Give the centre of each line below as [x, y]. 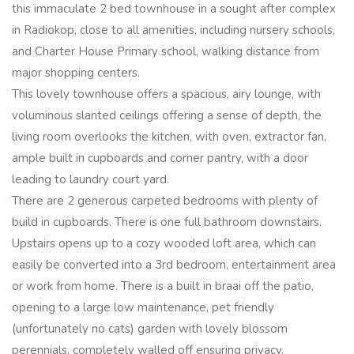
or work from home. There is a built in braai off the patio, [163, 286]
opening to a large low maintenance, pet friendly [143, 307]
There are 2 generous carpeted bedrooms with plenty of [165, 200]
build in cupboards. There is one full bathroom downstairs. [167, 222]
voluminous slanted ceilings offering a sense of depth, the [167, 115]
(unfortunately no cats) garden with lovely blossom [150, 328]
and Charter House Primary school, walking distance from [166, 51]
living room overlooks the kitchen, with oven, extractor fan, [169, 136]
